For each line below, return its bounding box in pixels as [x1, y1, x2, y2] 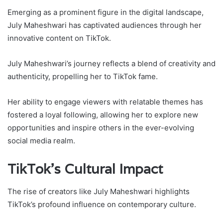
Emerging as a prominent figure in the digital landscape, [7, 7, 204, 17]
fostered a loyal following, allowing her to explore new [7, 110, 198, 120]
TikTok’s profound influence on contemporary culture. [7, 199, 196, 209]
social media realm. [7, 136, 75, 146]
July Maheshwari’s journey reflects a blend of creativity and [7, 59, 216, 69]
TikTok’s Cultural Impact [7, 160, 163, 178]
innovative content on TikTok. [7, 33, 111, 43]
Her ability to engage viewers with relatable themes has [7, 97, 203, 107]
